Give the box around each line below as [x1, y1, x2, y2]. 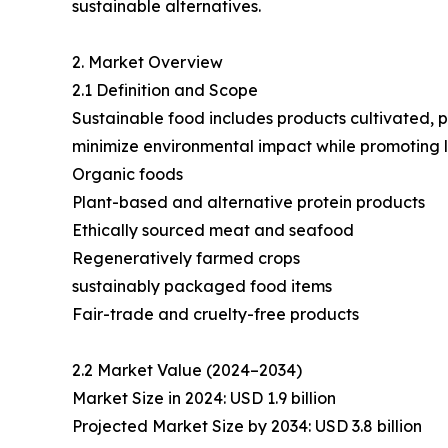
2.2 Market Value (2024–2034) [72, 360, 302, 381]
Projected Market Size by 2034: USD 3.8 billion [72, 416, 422, 437]
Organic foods [72, 164, 183, 185]
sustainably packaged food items [72, 276, 332, 297]
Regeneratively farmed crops [72, 248, 300, 269]
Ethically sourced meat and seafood [72, 220, 354, 241]
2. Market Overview [72, 52, 223, 73]
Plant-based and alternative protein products [72, 192, 425, 213]
